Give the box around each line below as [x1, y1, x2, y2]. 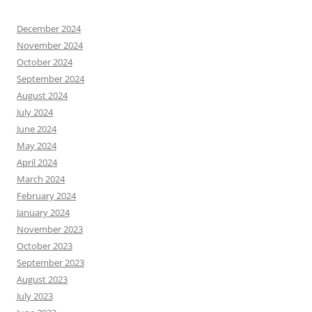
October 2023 [17, 240, 72, 252]
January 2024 [17, 206, 70, 219]
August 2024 [17, 89, 68, 102]
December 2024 [17, 22, 81, 35]
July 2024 [17, 106, 53, 118]
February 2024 [17, 189, 76, 202]
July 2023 [17, 290, 53, 302]
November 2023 [17, 223, 83, 235]
